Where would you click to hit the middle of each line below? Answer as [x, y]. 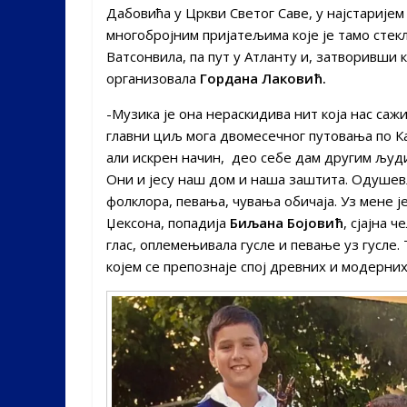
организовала [153, 78]
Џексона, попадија [168, 222]
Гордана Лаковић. [263, 78]
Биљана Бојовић [287, 222]
